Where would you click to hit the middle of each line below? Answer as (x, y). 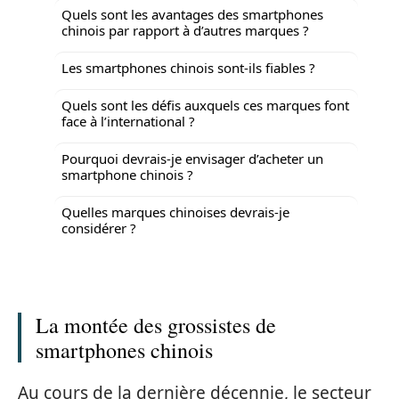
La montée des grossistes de (156, 325)
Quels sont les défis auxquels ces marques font (205, 105)
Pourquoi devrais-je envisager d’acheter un (192, 158)
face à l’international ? (128, 121)
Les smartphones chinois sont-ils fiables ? (188, 67)
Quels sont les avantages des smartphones (192, 14)
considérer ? (99, 228)
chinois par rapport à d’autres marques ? (185, 30)
